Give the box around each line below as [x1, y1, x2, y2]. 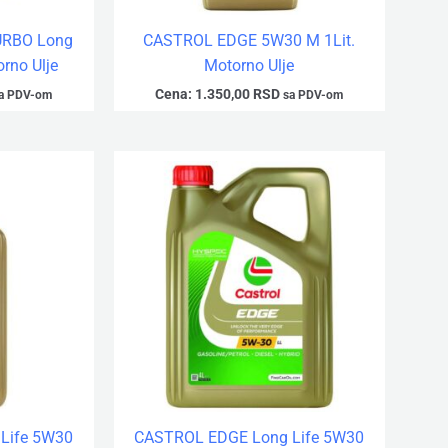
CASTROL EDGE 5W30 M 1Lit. [143, 30, 356, 50]
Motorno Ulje [204, 55, 295, 75]
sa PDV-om [283, 87, 344, 102]
